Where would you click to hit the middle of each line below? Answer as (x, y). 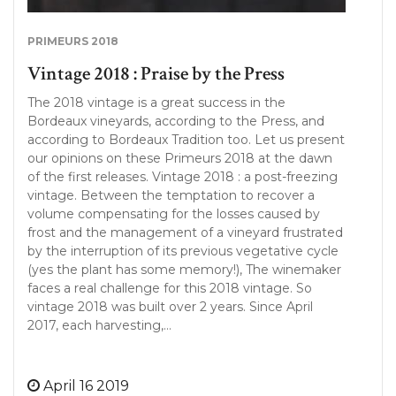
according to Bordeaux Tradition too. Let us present (186, 140)
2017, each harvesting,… (99, 325)
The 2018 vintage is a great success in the (156, 103)
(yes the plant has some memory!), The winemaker (184, 270)
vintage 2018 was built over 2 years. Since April (170, 307)
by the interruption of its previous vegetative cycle (183, 251)
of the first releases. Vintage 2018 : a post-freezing (183, 177)
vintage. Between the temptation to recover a (171, 195)
